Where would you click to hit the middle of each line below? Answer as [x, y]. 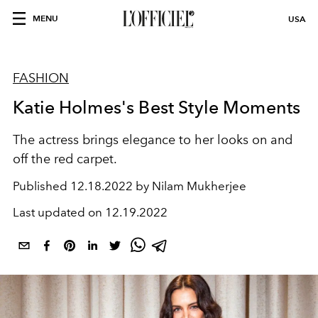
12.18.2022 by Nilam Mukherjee [158, 186]
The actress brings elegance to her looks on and [153, 140]
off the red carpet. [65, 159]
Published [42, 186]
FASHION [41, 78]
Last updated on [59, 212]
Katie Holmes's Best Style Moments [157, 107]
